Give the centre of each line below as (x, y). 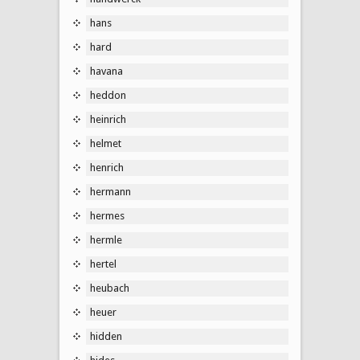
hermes (107, 215)
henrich (107, 167)
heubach (110, 288)
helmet (106, 143)
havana (106, 71)
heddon (108, 95)
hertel (103, 264)
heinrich (108, 119)
